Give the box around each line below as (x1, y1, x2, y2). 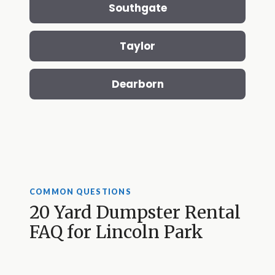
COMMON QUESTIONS (29, 187, 131, 197)
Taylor (120, 39, 155, 54)
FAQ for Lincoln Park (29, 220, 203, 243)
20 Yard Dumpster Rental (29, 201, 241, 223)
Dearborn (111, 77, 164, 92)
